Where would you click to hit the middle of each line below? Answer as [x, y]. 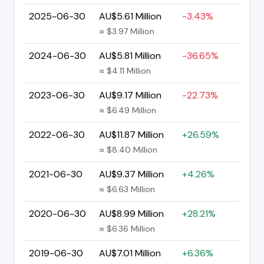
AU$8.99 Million [131, 213]
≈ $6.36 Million [127, 228]
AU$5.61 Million [130, 16]
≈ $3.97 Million [127, 31]
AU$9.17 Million [130, 95]
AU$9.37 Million [131, 174]
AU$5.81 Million [130, 55]
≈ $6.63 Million [127, 189]
